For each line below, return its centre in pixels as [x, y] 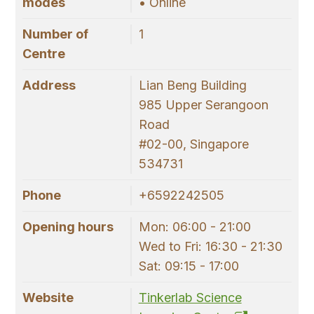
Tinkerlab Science [190, 297]
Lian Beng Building [192, 85]
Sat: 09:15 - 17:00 [189, 266]
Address [49, 85]
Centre [44, 53]
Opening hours [68, 226]
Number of [55, 34]
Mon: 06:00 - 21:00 [194, 226]
